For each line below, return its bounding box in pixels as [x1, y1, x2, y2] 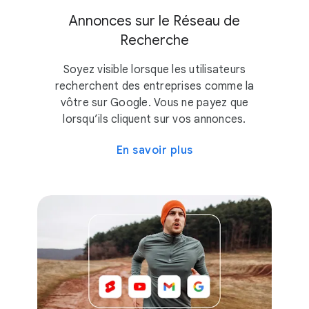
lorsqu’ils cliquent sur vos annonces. [63, 112, 246, 126]
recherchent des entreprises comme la [54, 79, 255, 93]
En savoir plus [116, 143, 193, 157]
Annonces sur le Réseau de [69, 12, 240, 30]
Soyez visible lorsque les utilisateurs [63, 62, 246, 77]
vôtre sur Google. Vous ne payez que [60, 95, 249, 110]
